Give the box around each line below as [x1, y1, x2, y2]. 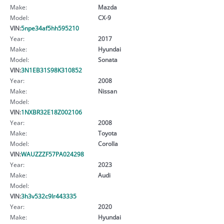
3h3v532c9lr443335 [21, 191, 76, 200]
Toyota [97, 128, 117, 137]
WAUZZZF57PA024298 [21, 149, 84, 158]
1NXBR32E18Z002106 [21, 107, 82, 116]
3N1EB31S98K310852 [21, 65, 82, 74]
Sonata [97, 55, 117, 63]
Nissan [97, 86, 117, 95]
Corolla [97, 139, 118, 147]
